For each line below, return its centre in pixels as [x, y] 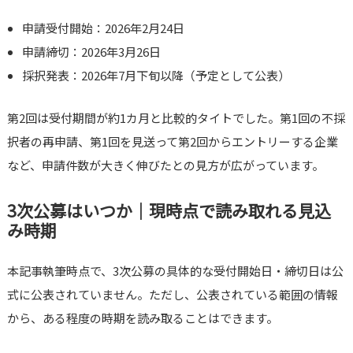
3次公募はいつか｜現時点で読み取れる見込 [169, 211]
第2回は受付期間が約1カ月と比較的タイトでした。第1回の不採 [176, 118]
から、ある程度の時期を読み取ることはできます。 [142, 318]
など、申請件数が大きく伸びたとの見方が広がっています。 [165, 165]
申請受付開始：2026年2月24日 [104, 28]
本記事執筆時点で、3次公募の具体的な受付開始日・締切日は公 [175, 271]
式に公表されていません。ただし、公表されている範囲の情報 [172, 295]
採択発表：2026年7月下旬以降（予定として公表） [156, 76]
